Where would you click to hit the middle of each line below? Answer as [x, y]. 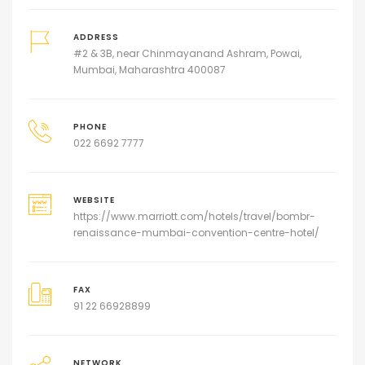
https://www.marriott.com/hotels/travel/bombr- [194, 217]
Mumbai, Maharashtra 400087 [149, 70]
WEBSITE [94, 200]
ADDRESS [96, 37]
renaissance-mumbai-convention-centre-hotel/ [196, 233]
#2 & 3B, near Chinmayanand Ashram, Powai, [187, 54]
